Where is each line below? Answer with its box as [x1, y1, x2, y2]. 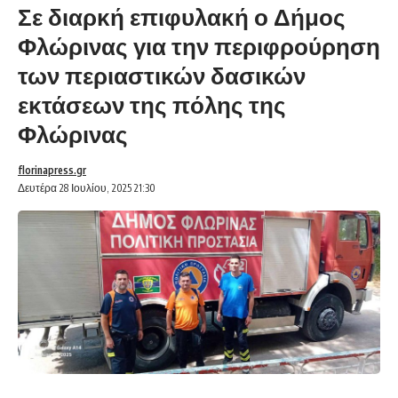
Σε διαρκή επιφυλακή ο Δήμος [18, 2, 346, 32]
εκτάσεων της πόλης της [18, 90, 286, 120]
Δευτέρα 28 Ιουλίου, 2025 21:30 [18, 181, 155, 195]
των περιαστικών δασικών [18, 60, 306, 91]
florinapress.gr [18, 163, 86, 178]
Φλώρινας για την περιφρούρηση [18, 31, 380, 61]
